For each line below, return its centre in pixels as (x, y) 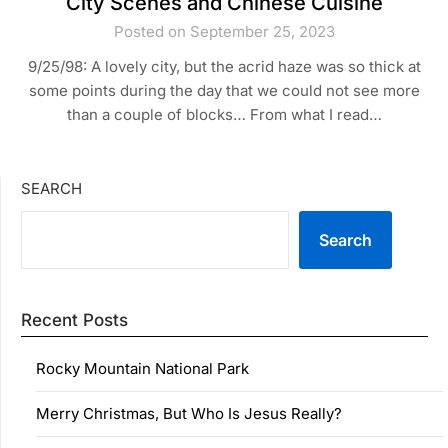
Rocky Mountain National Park (142, 368)
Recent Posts (74, 319)
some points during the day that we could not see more (224, 90)
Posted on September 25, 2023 (224, 31)
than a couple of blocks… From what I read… (224, 114)
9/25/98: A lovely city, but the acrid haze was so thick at (224, 66)
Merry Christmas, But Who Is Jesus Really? (189, 413)
